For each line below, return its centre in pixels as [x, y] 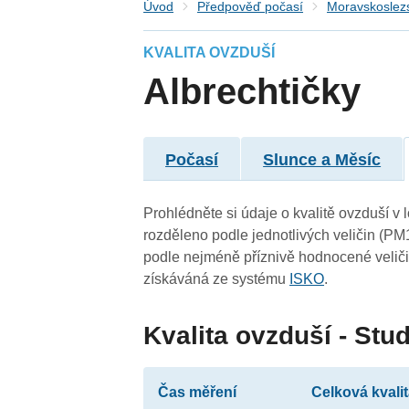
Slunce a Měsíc [322, 159]
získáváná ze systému [217, 278]
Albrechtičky [252, 92]
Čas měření [198, 392]
